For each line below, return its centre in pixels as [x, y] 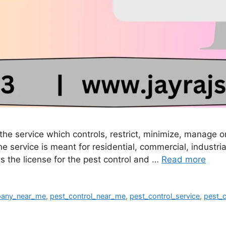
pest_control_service [165, 196]
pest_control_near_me [88, 196]
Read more [184, 159]
